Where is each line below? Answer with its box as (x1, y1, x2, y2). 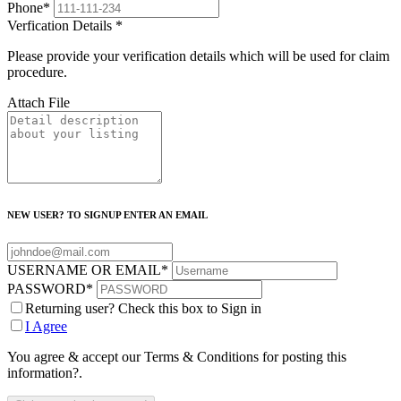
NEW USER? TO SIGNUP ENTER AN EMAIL (7, 209, 208, 221)
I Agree (25, 319, 67, 335)
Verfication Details (7, 18, 115, 34)
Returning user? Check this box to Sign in (25, 301, 261, 317)
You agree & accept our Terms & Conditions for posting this (7, 349, 346, 365)
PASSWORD (7, 281, 86, 297)
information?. (7, 365, 82, 381)
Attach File (7, 95, 70, 111)
